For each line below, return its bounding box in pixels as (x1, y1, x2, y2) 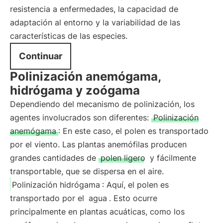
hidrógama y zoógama (10, 83, 140, 98)
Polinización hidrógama (12, 180, 100, 190)
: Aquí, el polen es (102, 180, 169, 190)
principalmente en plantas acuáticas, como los (10, 207, 185, 217)
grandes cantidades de (10, 153, 99, 163)
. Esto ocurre (109, 193, 157, 203)
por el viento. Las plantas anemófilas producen (10, 139, 187, 149)
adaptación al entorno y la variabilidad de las (10, 17, 180, 27)
